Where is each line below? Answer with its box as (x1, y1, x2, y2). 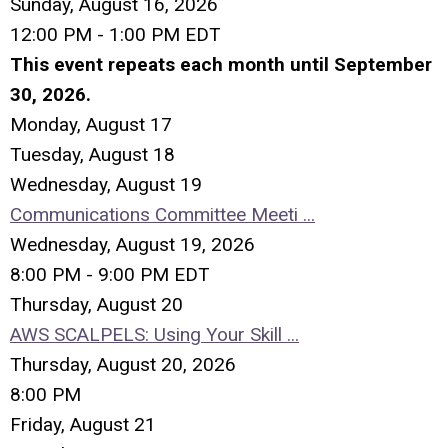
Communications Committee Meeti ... (10, 203, 315, 226)
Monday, (10, 113, 86, 136)
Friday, (10, 413, 70, 436)
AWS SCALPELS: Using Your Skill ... (10, 323, 299, 346)
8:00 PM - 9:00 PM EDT (10, 263, 210, 286)
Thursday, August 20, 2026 (10, 353, 236, 376)
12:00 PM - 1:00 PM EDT (10, 23, 221, 46)
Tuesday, (10, 143, 89, 166)
